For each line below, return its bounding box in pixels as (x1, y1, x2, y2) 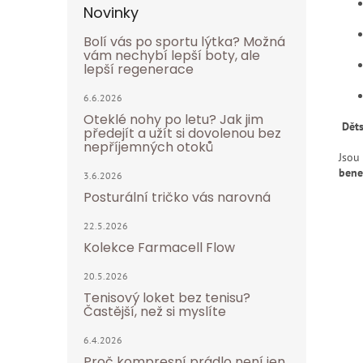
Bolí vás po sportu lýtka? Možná (83, 32, 285, 51)
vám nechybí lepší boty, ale (83, 46, 260, 65)
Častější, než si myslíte (83, 302, 226, 321)
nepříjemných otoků (83, 138, 213, 156)
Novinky (83, 2, 139, 23)
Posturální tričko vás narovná (83, 188, 271, 207)
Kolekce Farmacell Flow (83, 238, 235, 257)
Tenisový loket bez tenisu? (83, 288, 250, 307)
